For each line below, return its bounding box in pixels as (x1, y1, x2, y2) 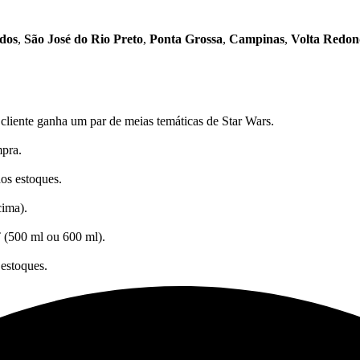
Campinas (229, 31, 284, 46)
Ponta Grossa (149, 31, 223, 46)
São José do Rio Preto (24, 31, 143, 46)
